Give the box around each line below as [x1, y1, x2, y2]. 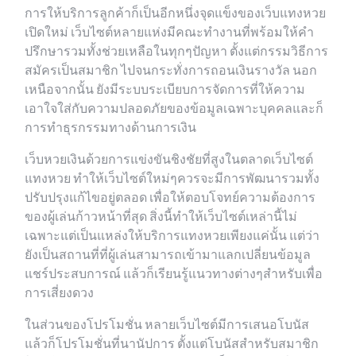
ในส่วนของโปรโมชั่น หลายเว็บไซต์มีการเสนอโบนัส [25, 316, 309, 334]
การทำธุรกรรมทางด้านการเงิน [25, 119, 196, 137]
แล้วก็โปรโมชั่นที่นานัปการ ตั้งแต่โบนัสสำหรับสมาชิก [25, 335, 319, 353]
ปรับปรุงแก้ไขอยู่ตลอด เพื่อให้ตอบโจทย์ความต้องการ [25, 189, 315, 207]
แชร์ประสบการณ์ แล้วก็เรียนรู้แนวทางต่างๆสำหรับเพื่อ [25, 265, 323, 283]
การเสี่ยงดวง [25, 284, 94, 302]
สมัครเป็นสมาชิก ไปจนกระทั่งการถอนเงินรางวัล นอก [25, 62, 317, 79]
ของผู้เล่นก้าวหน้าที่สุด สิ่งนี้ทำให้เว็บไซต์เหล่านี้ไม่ [25, 208, 297, 226]
